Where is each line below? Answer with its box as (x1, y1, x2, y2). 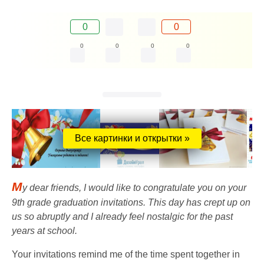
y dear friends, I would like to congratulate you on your (22, 183, 246, 193)
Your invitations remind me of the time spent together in (12, 249, 240, 260)
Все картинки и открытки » (74, 133, 190, 144)
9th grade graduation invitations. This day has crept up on (12, 197, 250, 208)
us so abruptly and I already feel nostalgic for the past (12, 212, 233, 222)
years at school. (12, 226, 77, 236)
